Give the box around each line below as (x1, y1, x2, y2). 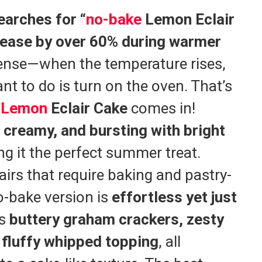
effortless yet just (112, 188, 237, 206)
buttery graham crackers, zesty (9, 210, 224, 228)
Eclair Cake (47, 99, 127, 117)
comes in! (127, 99, 195, 117)
